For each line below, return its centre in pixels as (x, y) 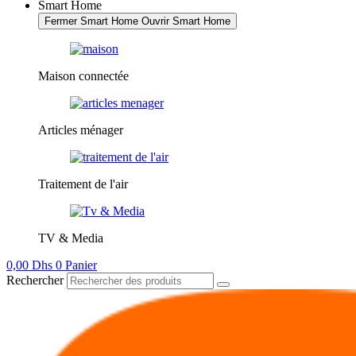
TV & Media (71, 238)
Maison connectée (83, 75)
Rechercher (37, 280)
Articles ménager (81, 130)
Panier (81, 265)
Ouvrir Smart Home (186, 21)
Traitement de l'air (83, 184)
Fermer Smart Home (91, 21)
